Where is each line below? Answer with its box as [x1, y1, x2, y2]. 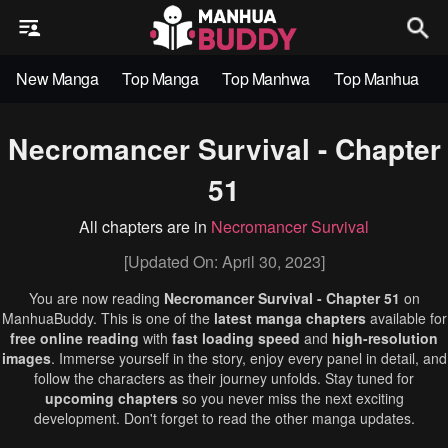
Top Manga [122, 67, 199, 90]
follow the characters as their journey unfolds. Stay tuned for [34, 368, 414, 388]
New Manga [16, 67, 99, 90]
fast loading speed [172, 328, 300, 348]
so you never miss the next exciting [177, 388, 404, 408]
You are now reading [28, 288, 164, 308]
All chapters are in [79, 215, 211, 238]
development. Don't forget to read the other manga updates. [33, 408, 415, 428]
